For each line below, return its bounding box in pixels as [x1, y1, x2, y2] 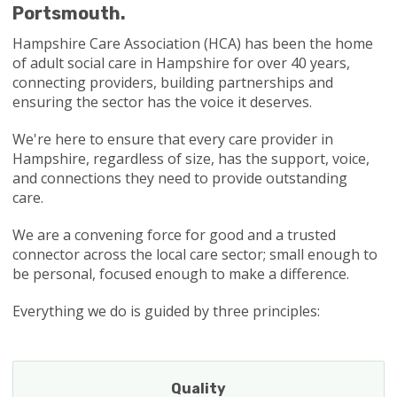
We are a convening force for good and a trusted [12, 225, 336, 245]
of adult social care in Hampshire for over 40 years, [12, 53, 350, 74]
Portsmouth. [12, 3, 126, 25]
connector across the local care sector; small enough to [12, 245, 378, 265]
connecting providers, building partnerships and [12, 73, 333, 93]
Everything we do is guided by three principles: [12, 301, 320, 322]
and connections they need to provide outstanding [12, 168, 347, 189]
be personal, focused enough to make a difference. [12, 264, 349, 284]
